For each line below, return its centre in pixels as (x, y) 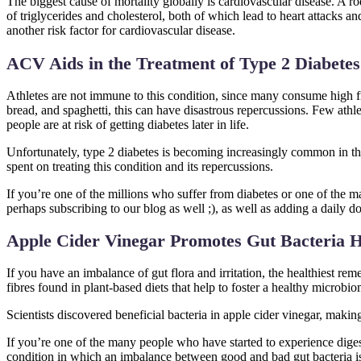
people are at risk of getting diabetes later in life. (128, 124)
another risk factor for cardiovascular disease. (121, 31)
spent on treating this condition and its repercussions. (140, 166)
